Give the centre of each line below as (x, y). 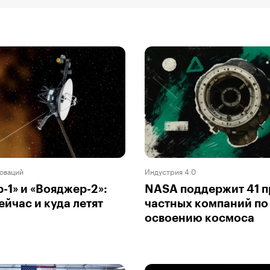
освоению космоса (199, 218)
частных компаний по (206, 203)
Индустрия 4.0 (170, 171)
